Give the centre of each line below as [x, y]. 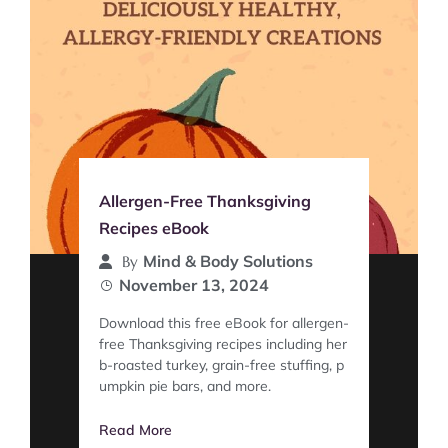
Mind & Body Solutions [228, 260]
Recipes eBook [154, 227]
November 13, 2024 [194, 284]
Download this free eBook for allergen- [224, 322]
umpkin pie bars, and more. [185, 385]
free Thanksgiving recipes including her [223, 343]
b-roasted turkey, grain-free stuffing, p [221, 364]
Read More [135, 429]
